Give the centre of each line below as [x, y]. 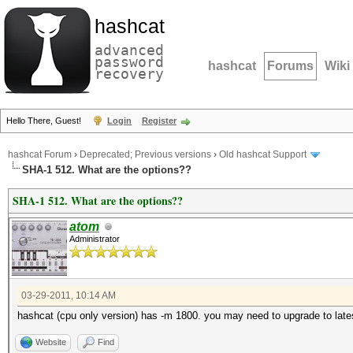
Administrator [95, 239]
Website [51, 342]
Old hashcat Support [263, 155]
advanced [129, 50]
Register [159, 121]
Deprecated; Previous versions [145, 155]
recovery [129, 74]
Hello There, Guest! [45, 121]
